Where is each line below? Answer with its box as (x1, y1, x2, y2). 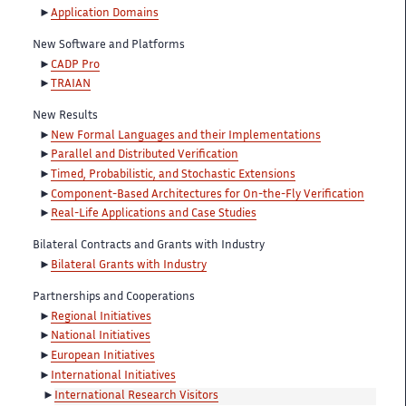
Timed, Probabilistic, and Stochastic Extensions (51, 169, 295, 181)
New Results (33, 111, 98, 122)
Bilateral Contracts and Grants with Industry (33, 240, 265, 252)
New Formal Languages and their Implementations (51, 130, 321, 141)
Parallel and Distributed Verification (51, 150, 238, 161)
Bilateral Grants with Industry (51, 260, 207, 272)
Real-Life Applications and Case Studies (51, 208, 256, 220)
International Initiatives (51, 370, 176, 382)
